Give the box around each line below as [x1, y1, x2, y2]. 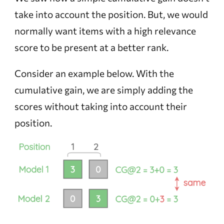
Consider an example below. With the [14, 67, 174, 79]
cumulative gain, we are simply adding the [14, 83, 193, 95]
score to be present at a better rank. [14, 41, 168, 53]
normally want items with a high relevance [14, 24, 196, 36]
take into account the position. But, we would [14, 8, 208, 20]
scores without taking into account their [14, 100, 187, 112]
